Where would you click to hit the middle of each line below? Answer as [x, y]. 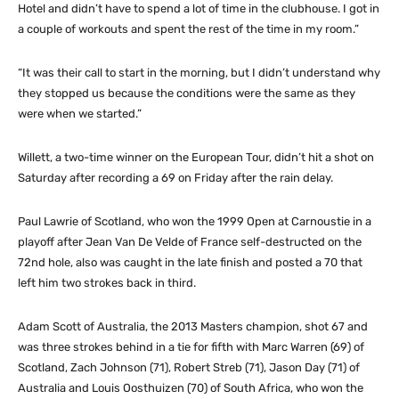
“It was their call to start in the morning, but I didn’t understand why [199, 73]
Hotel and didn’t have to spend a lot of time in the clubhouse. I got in [199, 9]
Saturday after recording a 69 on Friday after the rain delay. [175, 178]
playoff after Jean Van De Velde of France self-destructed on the [190, 242]
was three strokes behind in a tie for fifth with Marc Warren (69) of [191, 347]
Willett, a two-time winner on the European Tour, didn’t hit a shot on [196, 158]
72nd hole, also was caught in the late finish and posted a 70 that [190, 263]
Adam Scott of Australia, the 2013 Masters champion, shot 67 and [193, 327]
